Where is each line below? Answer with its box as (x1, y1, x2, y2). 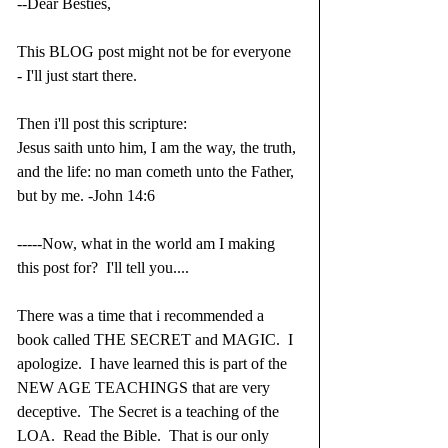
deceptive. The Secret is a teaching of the (17, 403, 283, 421)
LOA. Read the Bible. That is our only (17, 427, 273, 445)
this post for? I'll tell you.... (17, 259, 189, 277)
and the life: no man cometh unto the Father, (17, 163, 298, 181)
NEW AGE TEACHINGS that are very (17, 379, 274, 397)
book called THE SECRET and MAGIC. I (17, 331, 297, 349)
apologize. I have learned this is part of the (17, 355, 291, 373)
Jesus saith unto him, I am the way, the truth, (17, 139, 300, 157)
